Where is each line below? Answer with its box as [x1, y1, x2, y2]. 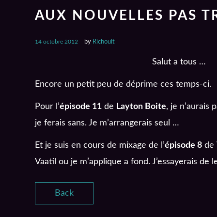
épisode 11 [60, 102, 102, 111]
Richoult [93, 38, 115, 45]
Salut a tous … [152, 57, 206, 66]
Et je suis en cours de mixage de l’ [35, 140, 165, 150]
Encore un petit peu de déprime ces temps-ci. [35, 79, 211, 89]
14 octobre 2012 [35, 38, 78, 45]
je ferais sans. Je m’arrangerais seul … [35, 118, 179, 127]
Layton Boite [116, 102, 166, 111]
